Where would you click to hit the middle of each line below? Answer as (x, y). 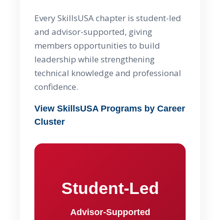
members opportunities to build (97, 46)
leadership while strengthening (95, 59)
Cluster (50, 122)
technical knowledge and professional (108, 73)
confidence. (56, 87)
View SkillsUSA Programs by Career (110, 109)
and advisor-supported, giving (93, 32)
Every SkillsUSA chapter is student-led (108, 18)
